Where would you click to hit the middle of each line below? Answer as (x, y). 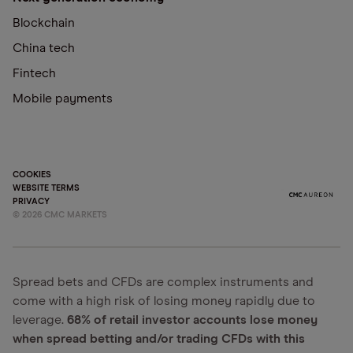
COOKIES (32, 175)
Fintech (34, 73)
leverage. (40, 320)
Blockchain (44, 23)
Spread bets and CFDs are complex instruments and (163, 282)
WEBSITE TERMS (46, 188)
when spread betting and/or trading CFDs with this (159, 339)
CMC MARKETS (74, 215)
